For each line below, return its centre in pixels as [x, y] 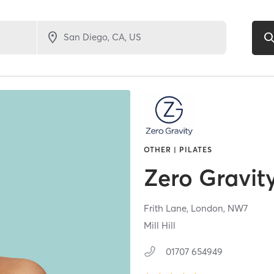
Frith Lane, [168, 209]
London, [209, 209]
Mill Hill [160, 226]
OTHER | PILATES [178, 150]
